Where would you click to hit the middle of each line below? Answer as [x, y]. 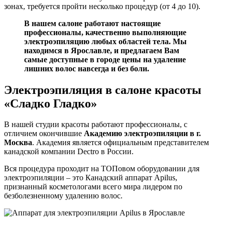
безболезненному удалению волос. [63, 196]
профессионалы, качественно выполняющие [105, 32]
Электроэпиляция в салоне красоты [103, 90]
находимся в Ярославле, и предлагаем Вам [102, 50]
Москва [18, 143]
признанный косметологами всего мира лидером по [93, 187]
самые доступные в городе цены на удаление [105, 59]
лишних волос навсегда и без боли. [87, 68]
